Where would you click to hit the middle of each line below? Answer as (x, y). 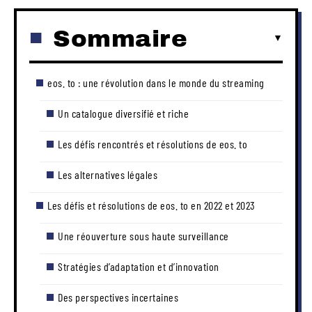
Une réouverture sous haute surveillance (143, 235)
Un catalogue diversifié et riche (123, 113)
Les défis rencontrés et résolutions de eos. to (153, 143)
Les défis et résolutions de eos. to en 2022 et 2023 (151, 205)
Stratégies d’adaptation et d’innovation (139, 266)
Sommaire (120, 38)
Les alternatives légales (108, 174)
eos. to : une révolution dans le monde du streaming (156, 82)
